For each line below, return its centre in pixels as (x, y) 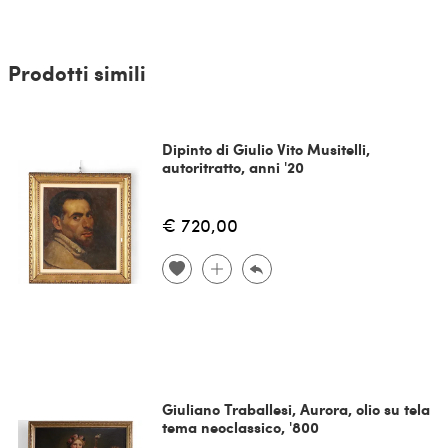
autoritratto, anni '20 (232, 166)
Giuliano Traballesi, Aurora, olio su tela (295, 408)
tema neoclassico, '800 (240, 426)
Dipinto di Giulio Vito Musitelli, (265, 148)
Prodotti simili (76, 72)
